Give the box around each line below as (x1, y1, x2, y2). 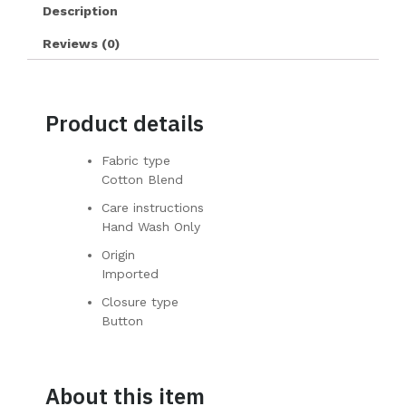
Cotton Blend (101, 172, 183, 188)
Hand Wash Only (101, 219, 200, 235)
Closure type (101, 295, 179, 310)
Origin (101, 247, 135, 263)
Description (42, 3, 118, 18)
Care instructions (101, 200, 204, 216)
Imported (101, 266, 159, 282)
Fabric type (101, 153, 170, 169)
